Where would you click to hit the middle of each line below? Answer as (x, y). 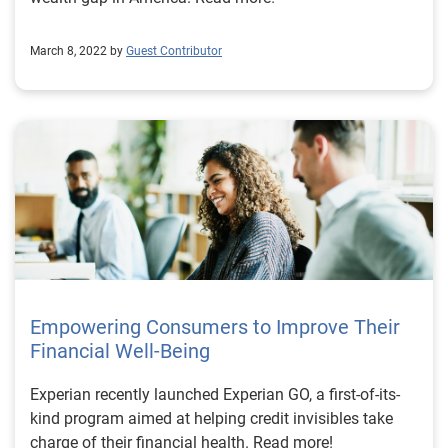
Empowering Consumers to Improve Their (215, 327)
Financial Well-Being (120, 351)
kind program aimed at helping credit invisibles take (211, 418)
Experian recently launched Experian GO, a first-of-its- (215, 394)
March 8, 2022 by (76, 51)
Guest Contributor (174, 51)
